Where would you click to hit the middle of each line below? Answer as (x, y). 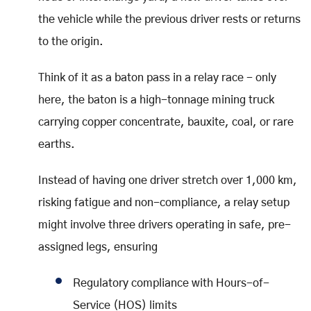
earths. (57, 144)
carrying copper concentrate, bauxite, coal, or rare (166, 122)
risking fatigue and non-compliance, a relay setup (164, 202)
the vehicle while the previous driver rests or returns (169, 19)
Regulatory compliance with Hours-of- (171, 283)
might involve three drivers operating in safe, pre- (165, 225)
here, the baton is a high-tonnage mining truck (156, 100)
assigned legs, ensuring (98, 247)
